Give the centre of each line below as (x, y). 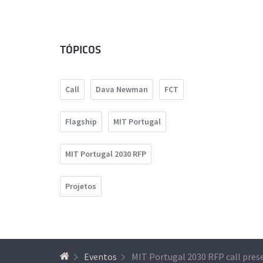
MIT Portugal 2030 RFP (106, 154)
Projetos (81, 186)
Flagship (81, 122)
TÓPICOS (80, 50)
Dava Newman (122, 90)
